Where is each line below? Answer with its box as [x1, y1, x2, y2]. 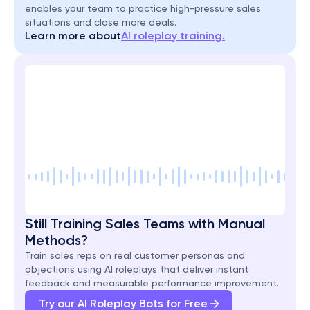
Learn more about [25, 29, 121, 42]
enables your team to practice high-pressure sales [25, 3, 261, 14]
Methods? [25, 232, 88, 248]
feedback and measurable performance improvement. [25, 277, 279, 289]
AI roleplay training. [121, 29, 225, 42]
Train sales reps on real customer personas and [25, 250, 245, 261]
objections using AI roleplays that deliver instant [25, 264, 248, 275]
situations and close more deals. [25, 17, 176, 28]
